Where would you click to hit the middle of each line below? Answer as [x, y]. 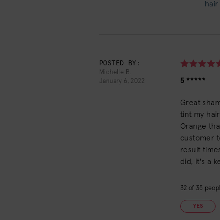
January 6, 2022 [122, 81]
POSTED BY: [120, 64]
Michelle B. [115, 72]
